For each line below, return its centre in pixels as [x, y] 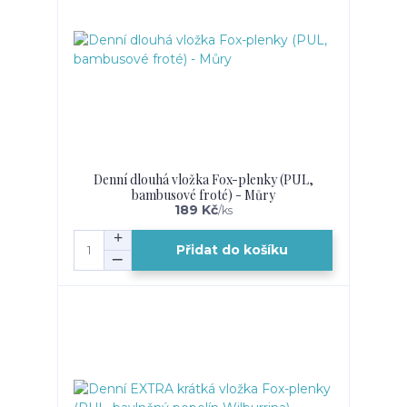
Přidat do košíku [233, 250]
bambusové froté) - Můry [203, 194]
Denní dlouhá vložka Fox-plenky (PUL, [203, 179]
